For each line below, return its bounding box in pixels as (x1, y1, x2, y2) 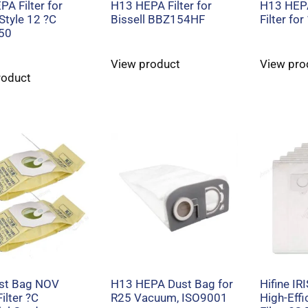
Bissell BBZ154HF (111, 12, 206, 26)
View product (111, 56, 181, 71)
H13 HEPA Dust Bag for (111, 276, 234, 291)
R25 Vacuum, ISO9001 (111, 290, 228, 305)
